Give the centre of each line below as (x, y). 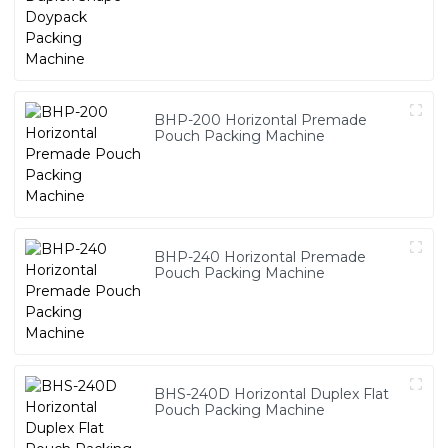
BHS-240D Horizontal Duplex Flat (272, 394)
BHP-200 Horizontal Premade (261, 120)
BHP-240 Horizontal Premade (260, 257)
